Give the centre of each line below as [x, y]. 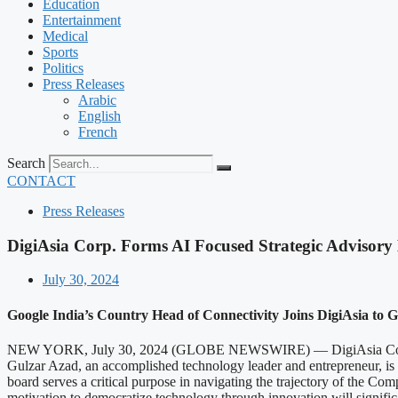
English [99, 116]
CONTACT [41, 181]
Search [26, 163]
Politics [63, 68]
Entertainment [82, 20]
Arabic [97, 100]
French [98, 132]
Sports [60, 52]
